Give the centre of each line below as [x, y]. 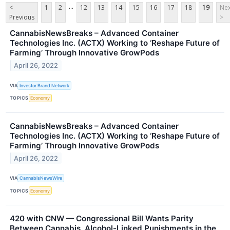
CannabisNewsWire [41, 178]
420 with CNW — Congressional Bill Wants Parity [102, 219]
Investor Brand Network [45, 85]
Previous [22, 17]
